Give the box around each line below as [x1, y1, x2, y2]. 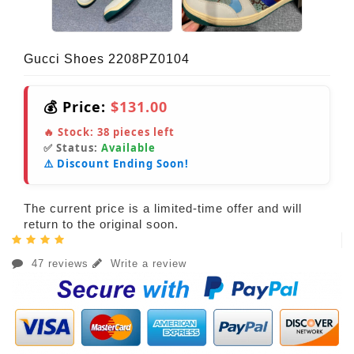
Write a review [107, 258, 186, 270]
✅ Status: [43, 141, 101, 156]
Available [101, 141, 156, 156]
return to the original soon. [24, 217, 179, 232]
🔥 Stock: [43, 125, 97, 140]
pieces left [110, 125, 175, 140]
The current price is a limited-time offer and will [24, 201, 302, 216]
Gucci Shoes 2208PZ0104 [24, 52, 190, 66]
